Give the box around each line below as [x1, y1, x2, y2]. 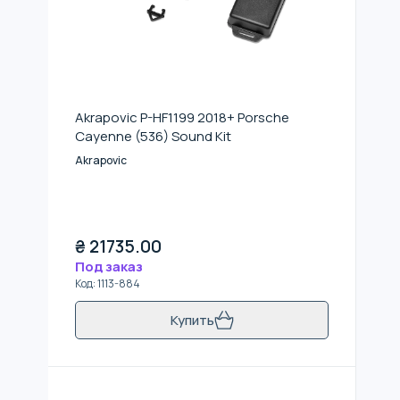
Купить [170, 310, 214, 329]
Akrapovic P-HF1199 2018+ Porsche [75, 108, 289, 127]
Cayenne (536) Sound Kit [75, 127, 231, 146]
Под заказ [75, 256, 143, 276]
